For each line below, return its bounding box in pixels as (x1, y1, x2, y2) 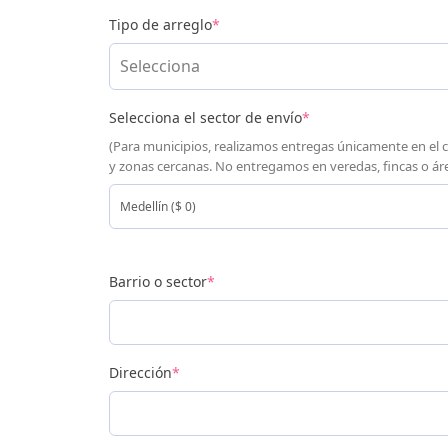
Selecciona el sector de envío (108, 107, 302, 127)
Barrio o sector (108, 271, 207, 291)
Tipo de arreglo (108, 14, 212, 34)
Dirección (108, 362, 172, 382)
